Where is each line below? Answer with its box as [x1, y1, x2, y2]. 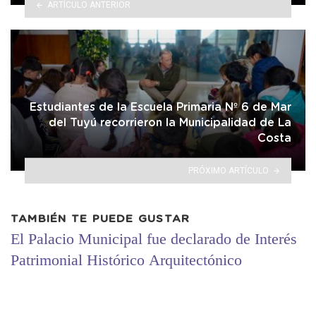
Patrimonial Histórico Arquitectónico [11, 251, 242, 269]
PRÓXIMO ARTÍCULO [188, 165, 269, 176]
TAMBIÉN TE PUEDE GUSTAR [11, 213, 190, 224]
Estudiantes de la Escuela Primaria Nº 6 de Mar [30, 101, 291, 113]
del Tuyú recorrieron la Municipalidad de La [49, 116, 291, 128]
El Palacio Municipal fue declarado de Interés [11, 230, 297, 248]
